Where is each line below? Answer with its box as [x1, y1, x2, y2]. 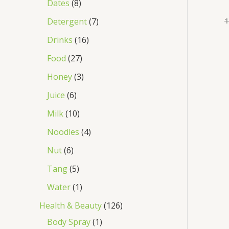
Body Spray [47, 216, 90, 227]
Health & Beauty [39, 199, 102, 211]
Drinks [47, 34, 73, 45]
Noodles [47, 126, 79, 138]
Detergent [47, 15, 87, 27]
